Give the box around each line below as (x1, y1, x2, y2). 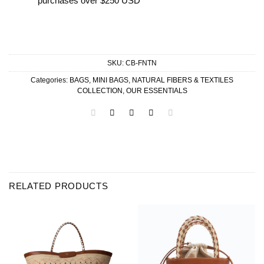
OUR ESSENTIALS (126, 86, 187, 94)
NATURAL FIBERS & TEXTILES (132, 75, 233, 84)
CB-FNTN (126, 58, 157, 67)
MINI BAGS (93, 75, 128, 84)
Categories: (31, 75, 70, 84)
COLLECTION (77, 86, 123, 94)
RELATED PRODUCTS (9, 181, 108, 191)
